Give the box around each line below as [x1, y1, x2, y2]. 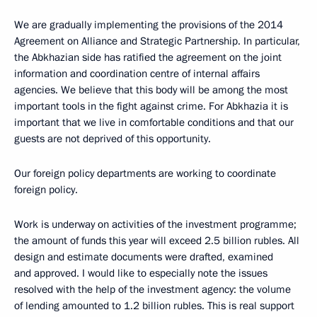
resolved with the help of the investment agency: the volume [14, 282, 291, 296]
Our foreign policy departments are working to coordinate [14, 166, 276, 180]
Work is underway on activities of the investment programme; [14, 217, 296, 231]
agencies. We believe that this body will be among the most [14, 82, 288, 97]
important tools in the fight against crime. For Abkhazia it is [14, 98, 288, 113]
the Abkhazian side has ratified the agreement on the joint [14, 50, 282, 64]
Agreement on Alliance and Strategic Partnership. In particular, [14, 33, 300, 48]
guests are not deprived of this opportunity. [14, 131, 211, 146]
